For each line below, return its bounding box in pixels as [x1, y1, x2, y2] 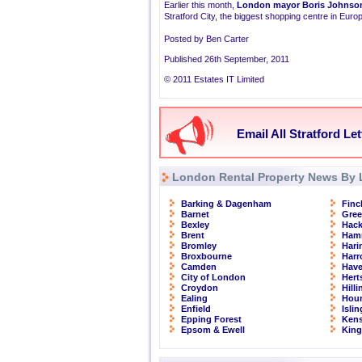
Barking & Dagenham [181, 199, 271, 208]
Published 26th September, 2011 [164, 54, 289, 64]
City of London [181, 272, 246, 282]
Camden [181, 262, 217, 271]
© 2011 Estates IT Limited [164, 74, 264, 84]
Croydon [181, 283, 218, 293]
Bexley [181, 220, 209, 229]
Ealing [181, 293, 208, 303]
